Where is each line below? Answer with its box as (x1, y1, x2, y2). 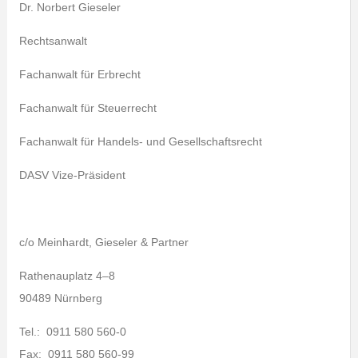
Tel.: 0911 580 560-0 (18, 325, 126, 338)
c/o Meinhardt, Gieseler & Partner (18, 236, 189, 249)
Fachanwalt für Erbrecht (18, 68, 141, 81)
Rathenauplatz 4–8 (18, 269, 115, 282)
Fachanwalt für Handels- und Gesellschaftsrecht (18, 135, 262, 148)
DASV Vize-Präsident (18, 169, 125, 181)
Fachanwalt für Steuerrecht (18, 101, 157, 114)
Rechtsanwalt (18, 34, 87, 47)
